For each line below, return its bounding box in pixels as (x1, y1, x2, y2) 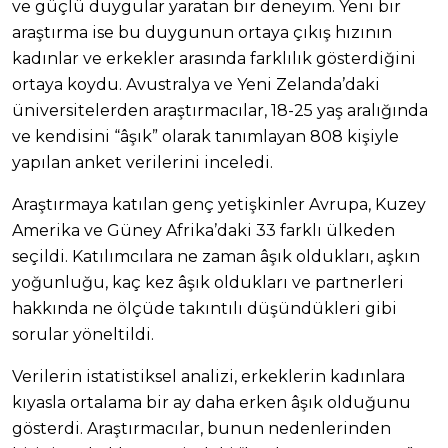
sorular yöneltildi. (12, 324, 154, 344)
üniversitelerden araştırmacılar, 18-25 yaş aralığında (12, 100, 428, 120)
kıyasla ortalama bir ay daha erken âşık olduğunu (12, 392, 411, 412)
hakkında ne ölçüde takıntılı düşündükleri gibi (12, 298, 397, 318)
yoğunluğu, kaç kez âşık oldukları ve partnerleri (12, 272, 404, 292)
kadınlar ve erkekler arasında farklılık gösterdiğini (12, 48, 416, 68)
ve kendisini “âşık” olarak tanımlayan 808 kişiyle (12, 126, 399, 146)
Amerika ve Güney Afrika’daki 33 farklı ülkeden (12, 220, 395, 240)
